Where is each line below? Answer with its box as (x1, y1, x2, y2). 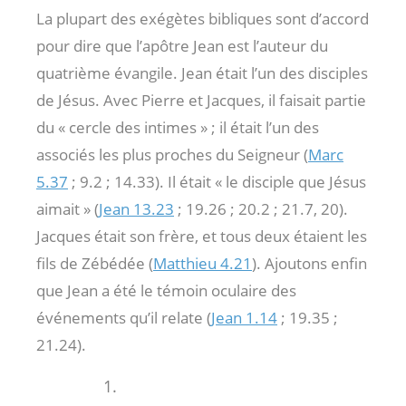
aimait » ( (36, 198, 99, 219)
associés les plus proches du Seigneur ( (36, 143, 308, 165)
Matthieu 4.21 (153, 252, 252, 274)
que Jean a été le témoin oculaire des (36, 279, 296, 301)
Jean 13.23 (99, 198, 174, 219)
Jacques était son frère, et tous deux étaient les (36, 225, 367, 246)
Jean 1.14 (211, 306, 277, 328)
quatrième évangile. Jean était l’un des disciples (36, 62, 368, 83)
